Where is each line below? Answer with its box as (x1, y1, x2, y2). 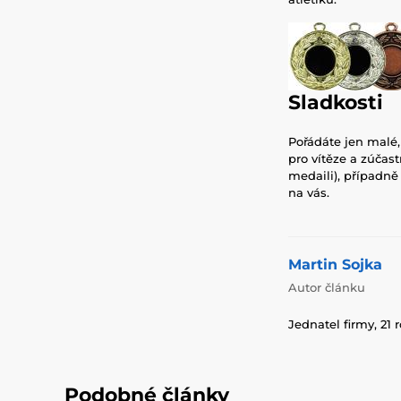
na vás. (288, 184, 329, 200)
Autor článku (288, 279, 365, 294)
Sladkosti (288, 90, 383, 115)
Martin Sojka (288, 255, 382, 273)
